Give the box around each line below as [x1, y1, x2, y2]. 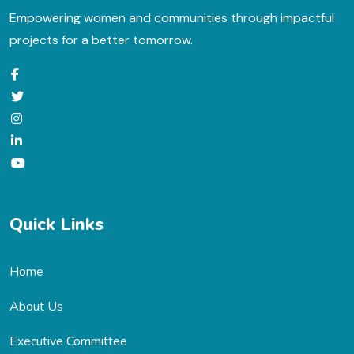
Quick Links [9, 212, 104, 236]
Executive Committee [9, 332, 127, 350]
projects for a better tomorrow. [9, 31, 193, 48]
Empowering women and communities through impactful [9, 9, 334, 26]
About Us [9, 297, 63, 315]
